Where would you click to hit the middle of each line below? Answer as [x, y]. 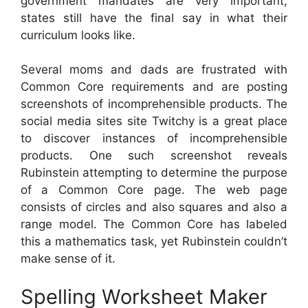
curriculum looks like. [78, 35]
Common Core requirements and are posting [154, 87]
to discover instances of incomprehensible [154, 139]
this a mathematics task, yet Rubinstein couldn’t [154, 242]
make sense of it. [68, 259]
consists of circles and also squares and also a [154, 207]
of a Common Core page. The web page [154, 190]
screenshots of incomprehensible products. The [154, 104]
